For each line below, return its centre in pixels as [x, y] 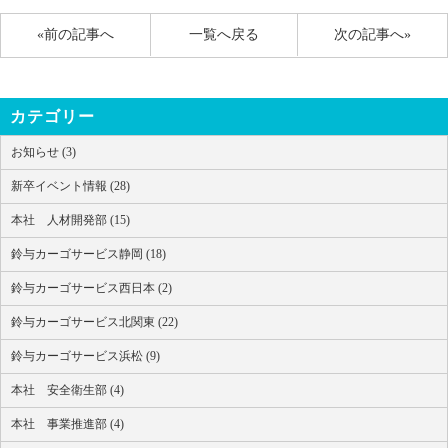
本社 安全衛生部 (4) [67, 389]
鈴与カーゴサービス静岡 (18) [88, 253]
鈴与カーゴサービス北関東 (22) [94, 321]
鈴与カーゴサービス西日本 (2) [91, 287]
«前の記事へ [75, 35]
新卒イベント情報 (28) [70, 185]
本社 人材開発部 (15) [70, 219]
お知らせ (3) [43, 151]
